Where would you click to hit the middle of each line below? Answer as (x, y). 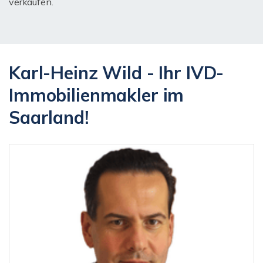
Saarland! (49, 118)
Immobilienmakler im (97, 95)
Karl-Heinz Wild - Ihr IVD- (117, 73)
